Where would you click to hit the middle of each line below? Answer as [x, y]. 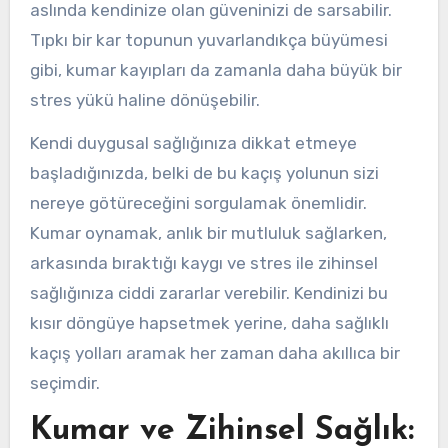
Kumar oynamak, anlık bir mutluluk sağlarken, [208, 232]
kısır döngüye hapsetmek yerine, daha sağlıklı [209, 322]
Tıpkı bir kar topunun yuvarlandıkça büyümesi [208, 39]
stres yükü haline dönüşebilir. [144, 99]
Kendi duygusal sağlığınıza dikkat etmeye [193, 142]
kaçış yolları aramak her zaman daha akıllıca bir [214, 352]
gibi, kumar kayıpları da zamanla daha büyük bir [215, 69]
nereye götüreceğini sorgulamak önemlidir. [198, 202]
